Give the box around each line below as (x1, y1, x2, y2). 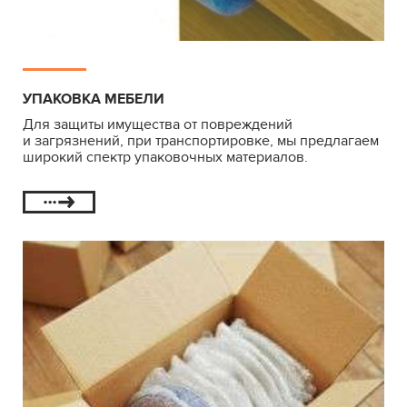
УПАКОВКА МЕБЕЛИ (23, 90, 164, 109)
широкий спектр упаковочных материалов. (23, 148, 308, 167)
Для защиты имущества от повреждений (23, 115, 293, 134)
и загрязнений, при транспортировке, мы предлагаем (23, 132, 379, 151)
